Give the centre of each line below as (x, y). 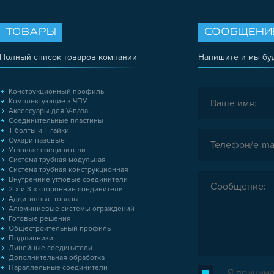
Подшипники (31, 238)
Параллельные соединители (58, 267)
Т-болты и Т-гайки (39, 130)
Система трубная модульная (57, 160)
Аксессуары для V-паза (48, 111)
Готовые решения (40, 218)
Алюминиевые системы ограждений (72, 209)
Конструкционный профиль (56, 91)
